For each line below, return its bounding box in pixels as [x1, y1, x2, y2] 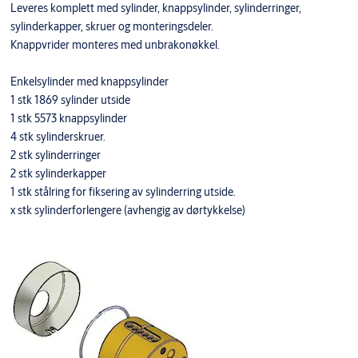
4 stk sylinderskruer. [10, 129, 105, 144]
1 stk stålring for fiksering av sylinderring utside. [10, 184, 236, 199]
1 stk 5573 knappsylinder [10, 110, 127, 125]
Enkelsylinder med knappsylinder [10, 74, 169, 89]
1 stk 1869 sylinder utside [10, 92, 130, 107]
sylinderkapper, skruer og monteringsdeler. [10, 18, 213, 34]
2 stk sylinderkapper [10, 165, 106, 181]
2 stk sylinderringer [10, 147, 101, 162]
